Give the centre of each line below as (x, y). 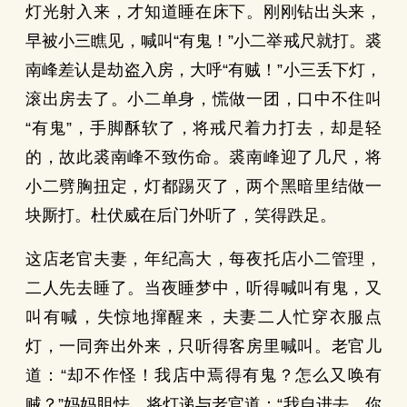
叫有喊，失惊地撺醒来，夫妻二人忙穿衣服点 (203, 317)
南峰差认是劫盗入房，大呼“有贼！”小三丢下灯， (203, 70)
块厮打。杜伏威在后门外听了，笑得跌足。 (181, 215)
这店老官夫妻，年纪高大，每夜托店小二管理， (203, 259)
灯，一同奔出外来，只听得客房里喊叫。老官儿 (203, 346)
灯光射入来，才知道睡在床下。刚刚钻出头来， (203, 12)
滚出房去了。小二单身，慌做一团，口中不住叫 (203, 99)
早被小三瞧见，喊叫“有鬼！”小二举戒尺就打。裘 (203, 41)
